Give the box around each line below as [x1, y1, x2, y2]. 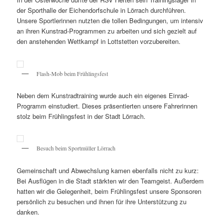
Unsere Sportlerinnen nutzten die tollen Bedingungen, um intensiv [17, 16, 204, 26]
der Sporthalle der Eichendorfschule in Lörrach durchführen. [17, 5, 186, 15]
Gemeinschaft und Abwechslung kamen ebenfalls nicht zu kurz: [17, 165, 199, 175]
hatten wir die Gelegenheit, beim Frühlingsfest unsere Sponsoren [17, 186, 202, 196]
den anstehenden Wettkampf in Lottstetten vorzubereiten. [17, 37, 181, 46]
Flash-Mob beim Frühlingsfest [37, 69, 109, 77]
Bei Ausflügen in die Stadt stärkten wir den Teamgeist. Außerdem [17, 176, 204, 185]
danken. [17, 207, 40, 217]
